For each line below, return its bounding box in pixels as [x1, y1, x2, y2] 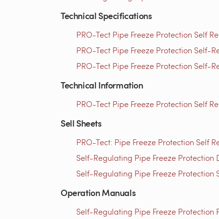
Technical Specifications [61, 9, 152, 22]
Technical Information [61, 79, 143, 91]
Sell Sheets [61, 117, 102, 129]
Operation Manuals [61, 186, 136, 198]
